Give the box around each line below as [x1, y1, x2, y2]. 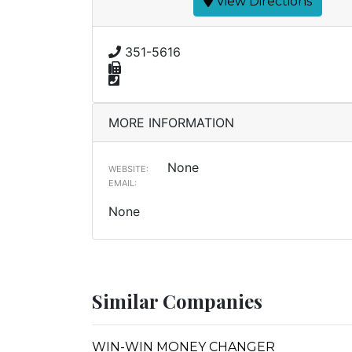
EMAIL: [108, 178, 137, 189]
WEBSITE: [108, 163, 148, 174]
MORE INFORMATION [108, 115, 234, 130]
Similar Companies [92, 288, 262, 313]
